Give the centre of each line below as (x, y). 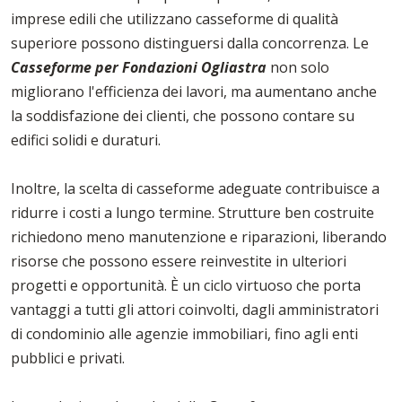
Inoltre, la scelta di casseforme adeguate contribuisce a (195, 189)
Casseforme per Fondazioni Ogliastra (139, 68)
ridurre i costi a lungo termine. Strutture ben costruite (192, 213)
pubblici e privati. (68, 358)
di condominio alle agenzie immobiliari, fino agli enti (184, 334)
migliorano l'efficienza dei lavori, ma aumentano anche (194, 92)
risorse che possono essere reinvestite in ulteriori (179, 262)
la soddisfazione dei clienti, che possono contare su (183, 116)
